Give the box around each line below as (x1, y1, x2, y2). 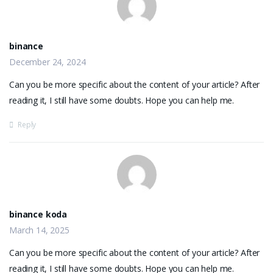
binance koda (9, 208, 68, 220)
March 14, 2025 (9, 224, 69, 236)
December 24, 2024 (9, 56, 86, 68)
